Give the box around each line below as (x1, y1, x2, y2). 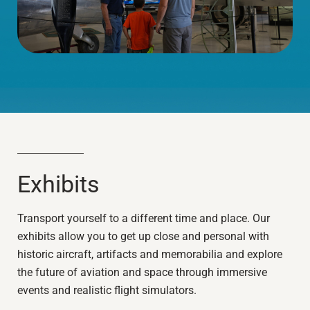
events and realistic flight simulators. (17, 283, 197, 297)
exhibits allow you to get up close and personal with (17, 229, 269, 243)
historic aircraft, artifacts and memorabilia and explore (17, 247, 282, 261)
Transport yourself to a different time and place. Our (17, 211, 270, 225)
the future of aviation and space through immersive (17, 265, 267, 279)
